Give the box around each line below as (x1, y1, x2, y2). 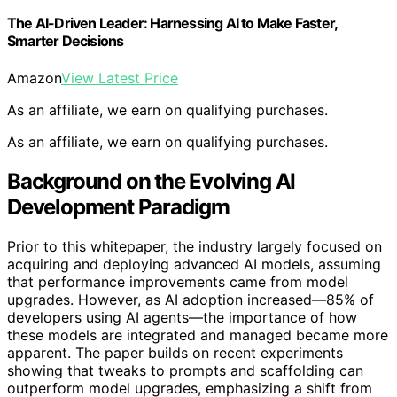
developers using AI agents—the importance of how (7, 307, 357, 326)
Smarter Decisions (7, 32, 124, 51)
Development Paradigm (7, 193, 230, 220)
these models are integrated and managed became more (7, 325, 388, 344)
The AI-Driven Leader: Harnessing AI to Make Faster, (7, 14, 338, 33)
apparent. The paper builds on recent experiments (7, 343, 343, 362)
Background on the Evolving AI (7, 167, 296, 194)
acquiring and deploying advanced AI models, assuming (7, 254, 381, 273)
